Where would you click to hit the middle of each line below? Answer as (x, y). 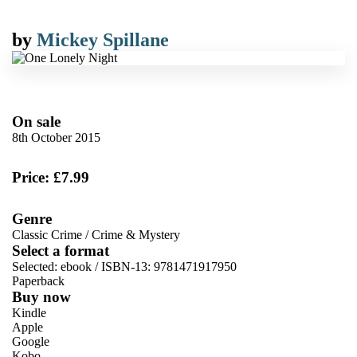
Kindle (29, 312)
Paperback (38, 280)
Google (31, 341)
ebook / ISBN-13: (107, 266)
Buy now (41, 296)
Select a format (61, 250)
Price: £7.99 (51, 177)
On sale (36, 121)
